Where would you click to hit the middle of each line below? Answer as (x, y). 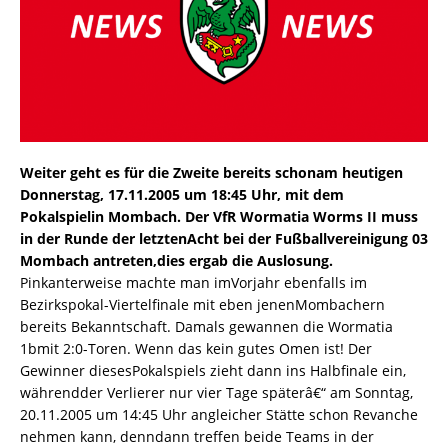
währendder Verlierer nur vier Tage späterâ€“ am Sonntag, (216, 393)
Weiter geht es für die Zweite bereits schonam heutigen (211, 173)
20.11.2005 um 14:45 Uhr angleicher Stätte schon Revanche (219, 415)
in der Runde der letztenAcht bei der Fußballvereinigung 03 (224, 239)
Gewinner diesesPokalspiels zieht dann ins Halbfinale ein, (213, 371)
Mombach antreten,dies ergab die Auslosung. (176, 261)
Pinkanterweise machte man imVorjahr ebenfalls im (193, 283)
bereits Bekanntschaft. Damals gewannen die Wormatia (206, 327)
